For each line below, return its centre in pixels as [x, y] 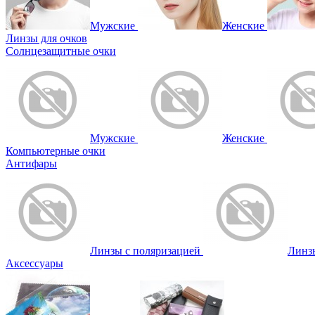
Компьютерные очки [56, 151]
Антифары [31, 164]
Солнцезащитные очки [61, 51]
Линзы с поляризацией [145, 251]
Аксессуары [34, 264]
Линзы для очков [46, 39]
